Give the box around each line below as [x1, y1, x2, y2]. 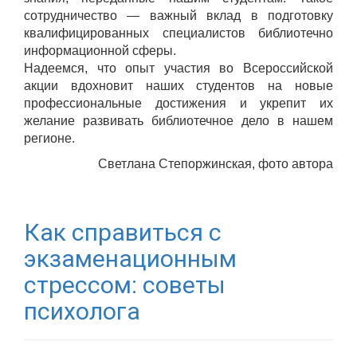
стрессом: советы [24, 270, 226, 299]
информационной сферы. [24, 43, 176, 57]
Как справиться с [24, 218, 222, 246]
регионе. [24, 131, 75, 145]
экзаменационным [24, 244, 237, 273]
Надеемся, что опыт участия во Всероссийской [24, 61, 333, 75]
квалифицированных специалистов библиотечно [24, 25, 333, 40]
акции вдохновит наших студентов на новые [24, 78, 333, 92]
